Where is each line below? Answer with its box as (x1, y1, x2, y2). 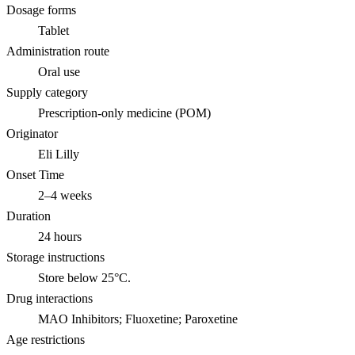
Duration (6, 208, 51, 223)
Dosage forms (6, 2, 76, 17)
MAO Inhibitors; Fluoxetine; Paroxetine (38, 311, 238, 326)
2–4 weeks (38, 188, 92, 202)
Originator (6, 126, 58, 140)
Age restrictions (6, 332, 85, 346)
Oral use (38, 64, 80, 78)
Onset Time (6, 167, 64, 181)
